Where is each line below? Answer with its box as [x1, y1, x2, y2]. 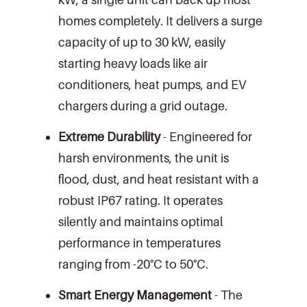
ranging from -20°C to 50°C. [58, 256, 208, 271]
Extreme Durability [58, 129, 160, 144]
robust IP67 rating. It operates [58, 193, 223, 208]
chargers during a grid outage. [58, 98, 228, 113]
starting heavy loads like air [58, 56, 208, 71]
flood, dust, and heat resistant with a [58, 171, 259, 186]
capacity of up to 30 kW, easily [58, 34, 225, 49]
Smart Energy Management [58, 287, 212, 302]
